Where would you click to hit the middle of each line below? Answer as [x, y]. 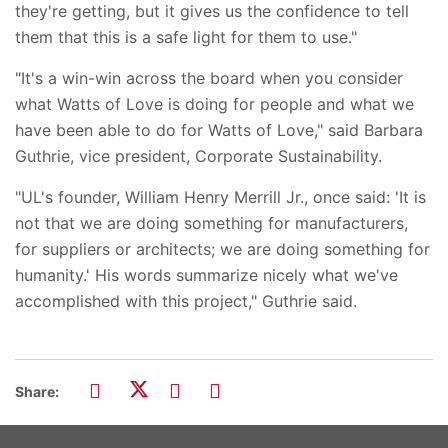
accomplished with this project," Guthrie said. [186, 300]
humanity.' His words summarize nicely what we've [206, 274]
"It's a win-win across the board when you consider [209, 77]
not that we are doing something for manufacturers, [211, 222]
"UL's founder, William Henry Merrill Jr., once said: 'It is [220, 196]
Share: [37, 391]
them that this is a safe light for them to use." [186, 36]
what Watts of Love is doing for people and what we [214, 103]
